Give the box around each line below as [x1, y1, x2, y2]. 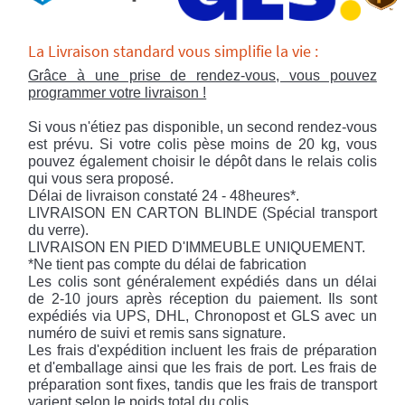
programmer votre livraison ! [28, 85, 207, 100]
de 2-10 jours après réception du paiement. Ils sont [28, 291, 377, 306]
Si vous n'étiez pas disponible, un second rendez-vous [28, 119, 377, 135]
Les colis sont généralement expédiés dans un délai [28, 274, 377, 289]
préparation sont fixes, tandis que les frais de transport [28, 377, 377, 392]
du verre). [28, 222, 89, 238]
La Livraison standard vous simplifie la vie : [28, 41, 319, 61]
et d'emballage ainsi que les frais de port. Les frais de [28, 360, 377, 375]
